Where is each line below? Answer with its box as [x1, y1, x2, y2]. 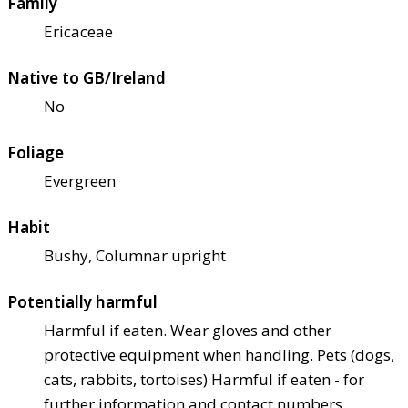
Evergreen [44, 170, 116, 192]
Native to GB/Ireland [7, 67, 166, 89]
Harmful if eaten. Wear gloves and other [44, 320, 331, 342]
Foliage [7, 142, 64, 164]
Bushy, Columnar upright [44, 245, 226, 267]
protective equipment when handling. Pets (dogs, [44, 344, 394, 366]
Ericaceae [44, 21, 113, 43]
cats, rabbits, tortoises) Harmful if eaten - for [44, 369, 364, 391]
